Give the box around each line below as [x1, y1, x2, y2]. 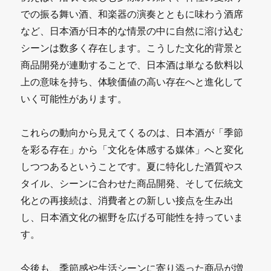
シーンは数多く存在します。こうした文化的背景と [21, 41, 244, 54]
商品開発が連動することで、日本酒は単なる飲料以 [21, 58, 244, 71]
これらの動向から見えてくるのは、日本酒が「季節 [21, 126, 244, 139]
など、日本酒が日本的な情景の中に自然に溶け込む [21, 24, 244, 37]
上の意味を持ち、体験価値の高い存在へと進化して [21, 75, 244, 88]
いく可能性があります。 [21, 92, 128, 105]
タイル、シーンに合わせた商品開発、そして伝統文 [21, 177, 244, 189]
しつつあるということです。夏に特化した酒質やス [21, 160, 244, 172]
